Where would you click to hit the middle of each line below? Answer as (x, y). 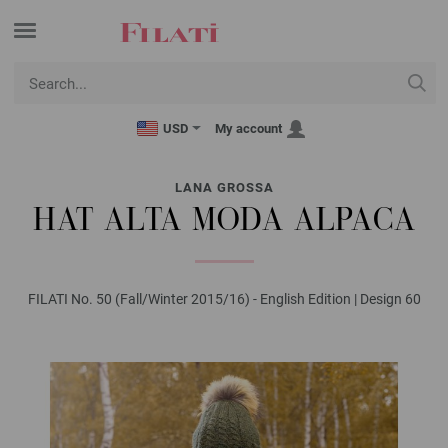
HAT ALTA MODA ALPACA (224, 222)
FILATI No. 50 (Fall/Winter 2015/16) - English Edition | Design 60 (224, 299)
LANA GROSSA (224, 187)
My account (248, 128)
